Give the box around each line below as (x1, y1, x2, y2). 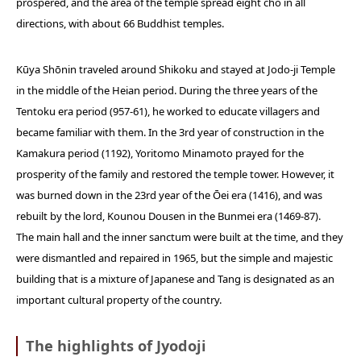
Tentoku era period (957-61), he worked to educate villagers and (16, 104, 320, 119)
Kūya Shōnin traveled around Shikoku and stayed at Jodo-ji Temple (16, 62, 335, 77)
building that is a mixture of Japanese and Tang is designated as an (16, 272, 334, 287)
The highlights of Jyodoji (26, 335, 206, 355)
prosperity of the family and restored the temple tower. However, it (16, 167, 334, 182)
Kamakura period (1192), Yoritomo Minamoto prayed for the (16, 146, 304, 161)
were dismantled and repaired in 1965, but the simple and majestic (16, 251, 333, 266)
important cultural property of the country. (16, 293, 222, 308)
